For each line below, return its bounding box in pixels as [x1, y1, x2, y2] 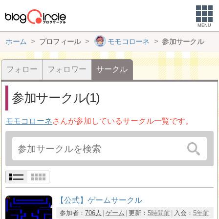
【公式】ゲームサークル [56, 196, 143, 205]
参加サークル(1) [12, 91, 100, 105]
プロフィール [39, 37, 81, 45]
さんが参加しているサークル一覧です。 [52, 117, 194, 126]
